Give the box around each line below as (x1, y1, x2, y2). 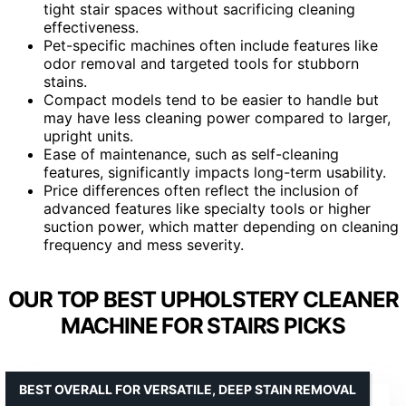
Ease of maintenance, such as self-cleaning (43, 144, 339, 163)
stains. (43, 72, 87, 91)
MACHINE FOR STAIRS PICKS (60, 312, 346, 339)
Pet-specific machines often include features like (43, 35, 378, 54)
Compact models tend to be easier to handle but (43, 90, 379, 109)
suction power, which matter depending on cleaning (43, 217, 399, 236)
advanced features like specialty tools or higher (43, 198, 371, 217)
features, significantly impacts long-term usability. (43, 162, 386, 181)
